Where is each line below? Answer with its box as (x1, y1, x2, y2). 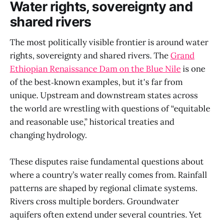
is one (181, 63, 205, 75)
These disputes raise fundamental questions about (10, 156, 204, 167)
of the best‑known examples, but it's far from (10, 77, 183, 88)
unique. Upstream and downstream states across (10, 90, 198, 101)
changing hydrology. (10, 130, 87, 141)
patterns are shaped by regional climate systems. (10, 183, 197, 194)
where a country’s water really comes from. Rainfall (10, 169, 207, 181)
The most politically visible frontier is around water (10, 37, 208, 48)
